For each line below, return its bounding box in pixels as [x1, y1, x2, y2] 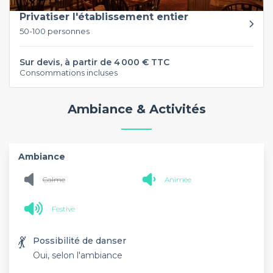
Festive [52, 204, 75, 213]
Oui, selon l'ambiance [33, 250, 122, 261]
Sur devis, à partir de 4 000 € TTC [19, 56, 169, 68]
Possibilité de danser [33, 235, 126, 246]
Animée [165, 174, 191, 184]
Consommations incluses [19, 67, 118, 77]
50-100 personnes [19, 26, 90, 36]
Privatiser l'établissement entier [19, 10, 188, 23]
